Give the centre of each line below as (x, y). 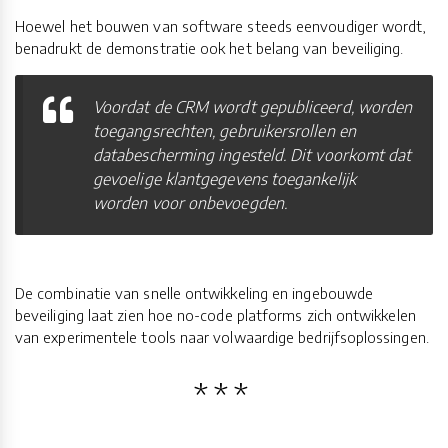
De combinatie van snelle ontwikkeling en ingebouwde (194, 292)
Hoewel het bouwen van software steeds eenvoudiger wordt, (221, 25)
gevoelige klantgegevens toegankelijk (224, 178)
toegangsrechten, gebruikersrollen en (224, 130)
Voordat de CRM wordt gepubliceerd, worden (253, 106)
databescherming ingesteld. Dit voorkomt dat (252, 154)
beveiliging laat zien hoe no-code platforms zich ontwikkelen (215, 314)
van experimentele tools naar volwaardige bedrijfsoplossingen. (222, 336)
